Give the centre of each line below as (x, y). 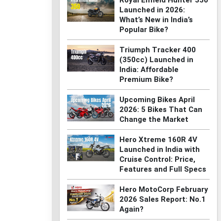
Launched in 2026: (152, 10)
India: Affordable (149, 70)
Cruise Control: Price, (157, 159)
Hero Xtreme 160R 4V (158, 140)
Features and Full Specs (163, 169)
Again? (131, 209)
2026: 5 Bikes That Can (161, 110)
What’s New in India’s (156, 20)
